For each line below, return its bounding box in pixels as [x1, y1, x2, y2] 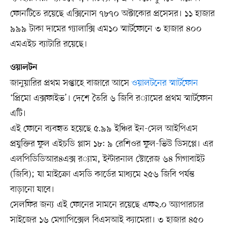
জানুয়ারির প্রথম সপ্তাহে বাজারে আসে [10, 77, 132, 89]
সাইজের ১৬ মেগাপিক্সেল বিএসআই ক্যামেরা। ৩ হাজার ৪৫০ [10, 213, 204, 226]
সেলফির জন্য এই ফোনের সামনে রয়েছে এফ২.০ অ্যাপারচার [10, 198, 204, 211]
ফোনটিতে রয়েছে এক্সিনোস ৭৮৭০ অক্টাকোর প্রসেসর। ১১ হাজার [10, 7, 215, 20]
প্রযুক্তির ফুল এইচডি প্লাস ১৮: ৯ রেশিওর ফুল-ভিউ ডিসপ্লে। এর [10, 137, 213, 150]
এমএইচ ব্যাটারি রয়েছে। [10, 37, 87, 50]
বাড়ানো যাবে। [10, 183, 54, 196]
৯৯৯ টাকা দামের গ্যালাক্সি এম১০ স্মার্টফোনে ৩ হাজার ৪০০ [10, 22, 202, 35]
